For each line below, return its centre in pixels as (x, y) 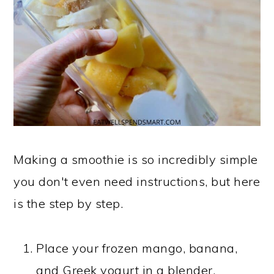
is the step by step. (68, 204)
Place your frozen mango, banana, (137, 248)
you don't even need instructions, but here (137, 182)
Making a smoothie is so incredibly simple (136, 160)
